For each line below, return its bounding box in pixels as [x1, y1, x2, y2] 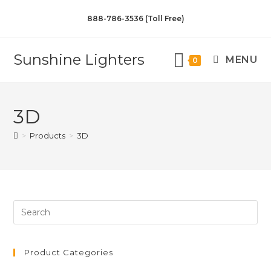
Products [30, 131, 66, 140]
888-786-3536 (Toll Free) [87, 14, 184, 23]
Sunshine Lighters [13, 51, 145, 68]
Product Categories [24, 247, 114, 257]
